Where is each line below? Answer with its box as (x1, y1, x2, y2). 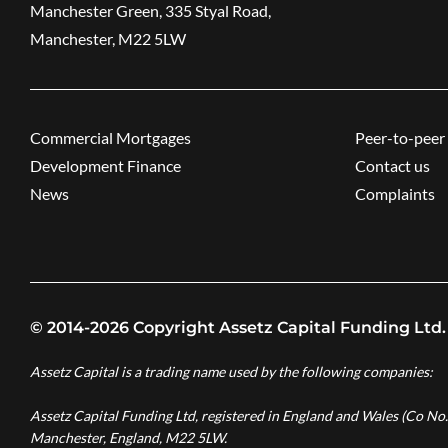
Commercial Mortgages (30, 128, 191, 148)
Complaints (355, 184, 435, 204)
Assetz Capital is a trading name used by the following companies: (30, 363, 433, 381)
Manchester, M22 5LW (30, 29, 186, 49)
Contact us (355, 156, 430, 176)
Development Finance (30, 156, 181, 176)
